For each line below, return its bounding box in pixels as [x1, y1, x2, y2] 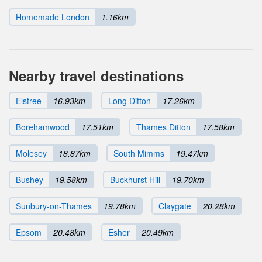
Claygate [158, 199, 191, 212]
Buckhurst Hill [110, 173, 160, 185]
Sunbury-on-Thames [16, 199, 92, 212]
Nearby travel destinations [9, 65, 184, 85]
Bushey [16, 173, 43, 185]
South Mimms [113, 147, 164, 159]
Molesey [16, 147, 47, 159]
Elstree [16, 94, 42, 106]
